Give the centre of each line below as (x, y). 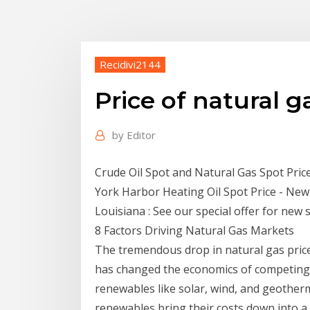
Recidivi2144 (130, 64)
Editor (141, 135)
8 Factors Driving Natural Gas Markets (194, 230)
